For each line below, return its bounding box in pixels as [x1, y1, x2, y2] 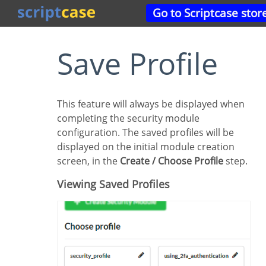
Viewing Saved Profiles [64, 176, 170, 191]
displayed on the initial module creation [57, 140, 235, 153]
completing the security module [57, 112, 199, 125]
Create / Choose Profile [120, 154, 223, 167]
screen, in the [57, 154, 120, 167]
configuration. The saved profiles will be [57, 126, 234, 139]
